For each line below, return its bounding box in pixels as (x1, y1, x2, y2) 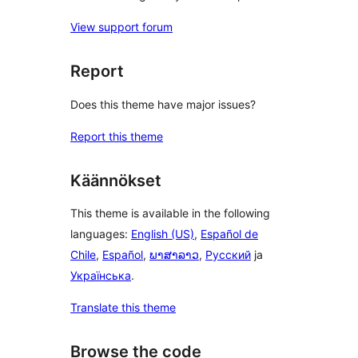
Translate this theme (70, 300, 176, 315)
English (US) (131, 227, 194, 241)
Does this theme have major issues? (70, 97, 256, 111)
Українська (70, 268, 131, 283)
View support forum (70, 20, 173, 34)
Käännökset (70, 170, 161, 190)
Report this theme (70, 129, 163, 143)
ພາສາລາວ (149, 248, 199, 262)
